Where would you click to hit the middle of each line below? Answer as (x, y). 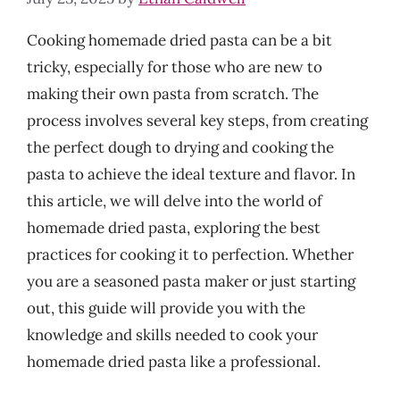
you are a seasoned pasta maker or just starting (191, 281)
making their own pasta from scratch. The (173, 93)
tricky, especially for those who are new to (175, 67)
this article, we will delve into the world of (175, 200)
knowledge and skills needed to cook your (172, 334)
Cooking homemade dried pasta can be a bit (179, 40)
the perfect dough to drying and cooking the (180, 147)
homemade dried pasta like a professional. (174, 361)
